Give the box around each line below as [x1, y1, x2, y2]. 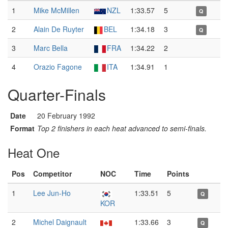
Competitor [33, 168, 72, 179]
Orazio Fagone [34, 62, 82, 72]
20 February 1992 [37, 110, 95, 121]
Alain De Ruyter [34, 24, 84, 34]
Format [10, 123, 35, 133]
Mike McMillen [34, 5, 79, 15]
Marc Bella [34, 43, 68, 53]
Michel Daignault [33, 217, 87, 227]
